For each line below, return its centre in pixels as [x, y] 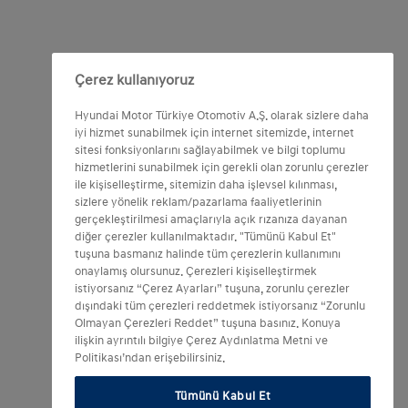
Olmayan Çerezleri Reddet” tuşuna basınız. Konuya [208, 323]
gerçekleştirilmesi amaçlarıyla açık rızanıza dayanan [211, 219]
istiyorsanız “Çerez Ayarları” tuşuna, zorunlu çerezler [212, 289]
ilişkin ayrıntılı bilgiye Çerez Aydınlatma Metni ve [201, 341]
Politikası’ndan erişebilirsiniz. [150, 358]
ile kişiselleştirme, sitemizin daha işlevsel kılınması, [206, 185]
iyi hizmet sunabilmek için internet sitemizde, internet [214, 133]
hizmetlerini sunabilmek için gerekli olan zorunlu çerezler [222, 168]
